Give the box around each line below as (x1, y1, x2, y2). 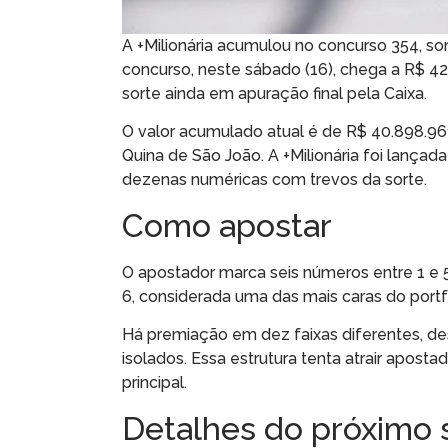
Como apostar (122, 206, 332, 244)
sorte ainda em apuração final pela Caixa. (122, 83, 427, 103)
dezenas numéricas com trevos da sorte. (122, 170, 427, 190)
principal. (122, 373, 187, 393)
